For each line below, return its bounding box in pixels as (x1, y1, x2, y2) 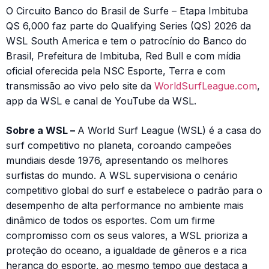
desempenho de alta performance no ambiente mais (6, 199, 244, 211)
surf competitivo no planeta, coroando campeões (6, 139, 232, 151)
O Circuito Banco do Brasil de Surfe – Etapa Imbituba (6, 4, 248, 17)
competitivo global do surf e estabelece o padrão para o (6, 184, 262, 196)
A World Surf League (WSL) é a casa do (77, 124, 261, 136)
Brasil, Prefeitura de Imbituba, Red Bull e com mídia (6, 49, 241, 62)
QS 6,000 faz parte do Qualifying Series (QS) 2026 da (6, 19, 251, 32)
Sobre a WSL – (6, 124, 77, 136)
